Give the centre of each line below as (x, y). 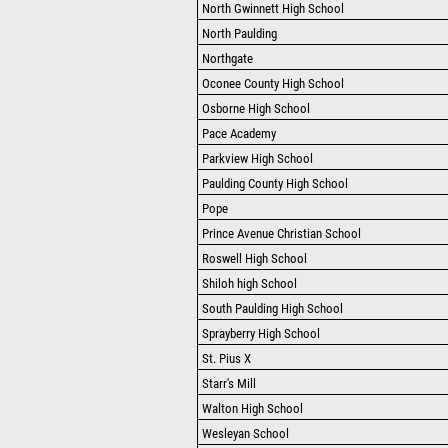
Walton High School (252, 408)
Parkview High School (257, 158)
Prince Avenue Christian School (281, 233)
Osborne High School (256, 108)
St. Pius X (226, 358)
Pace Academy (239, 133)
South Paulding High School (272, 308)
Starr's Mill (229, 383)
